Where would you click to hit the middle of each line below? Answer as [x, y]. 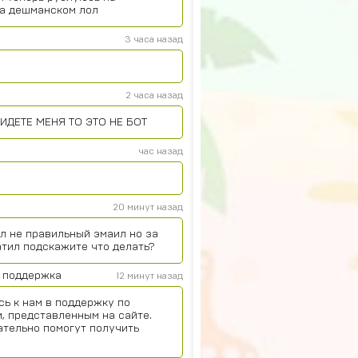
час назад [161, 151]
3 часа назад [154, 39]
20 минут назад [148, 207]
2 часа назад [154, 95]
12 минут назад [150, 276]
